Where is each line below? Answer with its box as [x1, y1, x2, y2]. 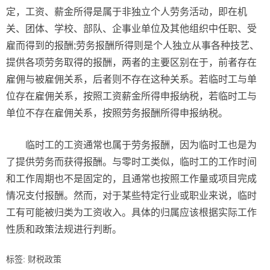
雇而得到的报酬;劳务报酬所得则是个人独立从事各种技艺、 [6, 40, 259, 51]
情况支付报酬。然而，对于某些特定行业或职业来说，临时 [6, 190, 257, 201]
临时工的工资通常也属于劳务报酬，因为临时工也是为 [25, 140, 257, 151]
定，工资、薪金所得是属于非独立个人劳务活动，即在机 [6, 7, 247, 17]
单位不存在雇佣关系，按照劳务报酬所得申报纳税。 [6, 108, 228, 119]
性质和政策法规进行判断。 [6, 224, 122, 235]
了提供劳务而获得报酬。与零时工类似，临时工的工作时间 [6, 157, 257, 168]
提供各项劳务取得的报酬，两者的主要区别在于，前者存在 [6, 57, 257, 68]
